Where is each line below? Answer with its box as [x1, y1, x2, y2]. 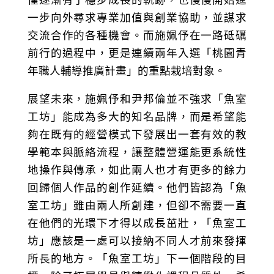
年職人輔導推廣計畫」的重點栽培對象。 [27, 64, 226, 77]
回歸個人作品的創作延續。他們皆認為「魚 [27, 182, 247, 194]
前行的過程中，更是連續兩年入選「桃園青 [27, 46, 247, 59]
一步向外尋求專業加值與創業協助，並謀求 [27, 11, 247, 24]
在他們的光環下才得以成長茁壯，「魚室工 [27, 217, 247, 230]
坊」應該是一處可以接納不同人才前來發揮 [27, 235, 247, 248]
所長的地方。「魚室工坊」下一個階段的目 [27, 253, 247, 265]
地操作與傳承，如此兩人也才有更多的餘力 [27, 164, 247, 177]
